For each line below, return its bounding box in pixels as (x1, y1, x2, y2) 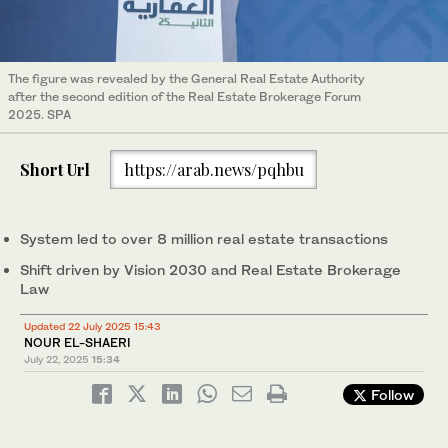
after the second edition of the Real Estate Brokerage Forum (8, 89, 361, 105)
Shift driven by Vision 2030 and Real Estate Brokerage (20, 261, 401, 279)
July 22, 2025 (24, 353, 89, 366)
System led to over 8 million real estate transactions (20, 230, 388, 248)
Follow (367, 386, 414, 404)
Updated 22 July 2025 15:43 (24, 320, 161, 333)
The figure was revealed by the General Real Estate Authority (8, 71, 365, 87)
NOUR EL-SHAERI (24, 335, 131, 351)
